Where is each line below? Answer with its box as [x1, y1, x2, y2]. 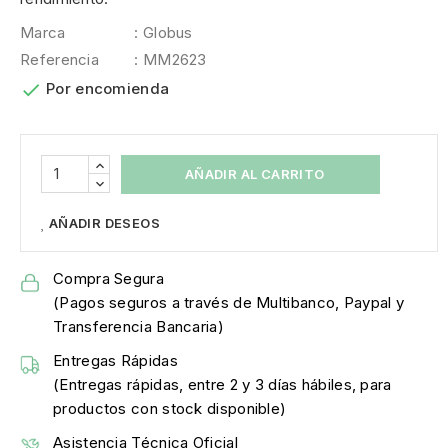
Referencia [20, 49, 99, 69]
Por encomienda [46, 78, 170, 98]
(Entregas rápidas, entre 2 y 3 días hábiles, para [53, 375, 392, 395]
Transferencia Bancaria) [53, 317, 224, 337]
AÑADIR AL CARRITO [184, 165, 325, 182]
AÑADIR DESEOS [48, 215, 161, 232]
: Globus [134, 22, 193, 42]
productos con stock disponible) [53, 399, 287, 419]
